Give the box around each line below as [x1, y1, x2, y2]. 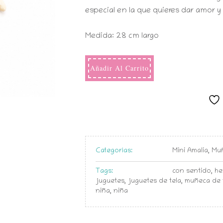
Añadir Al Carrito [90, 63, 149, 73]
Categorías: [96, 147, 133, 155]
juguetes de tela [128, 178, 182, 185]
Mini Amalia [172, 147, 209, 155]
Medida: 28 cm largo [85, 32, 159, 41]
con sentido [172, 168, 212, 175]
